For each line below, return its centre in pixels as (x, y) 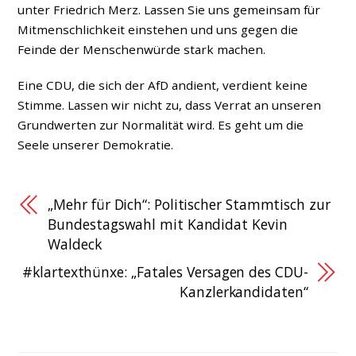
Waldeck (75, 244)
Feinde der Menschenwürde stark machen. (142, 49)
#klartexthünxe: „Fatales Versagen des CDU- (165, 271)
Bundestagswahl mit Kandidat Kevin (168, 224)
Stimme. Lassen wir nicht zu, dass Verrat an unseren (170, 104)
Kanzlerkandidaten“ (244, 291)
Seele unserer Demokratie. (96, 144)
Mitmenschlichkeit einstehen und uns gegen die (158, 29)
